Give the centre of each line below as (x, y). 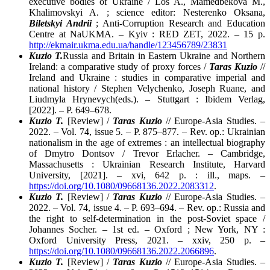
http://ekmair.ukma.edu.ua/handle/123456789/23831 (128, 45)
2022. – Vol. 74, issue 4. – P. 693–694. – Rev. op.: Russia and (147, 208)
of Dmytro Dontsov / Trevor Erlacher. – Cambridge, (147, 154)
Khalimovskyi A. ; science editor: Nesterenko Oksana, (147, 13)
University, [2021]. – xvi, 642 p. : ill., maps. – (147, 175)
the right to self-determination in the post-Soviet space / (147, 219)
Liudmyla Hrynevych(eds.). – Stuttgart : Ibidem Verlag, (147, 99)
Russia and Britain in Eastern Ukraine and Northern (164, 56)
